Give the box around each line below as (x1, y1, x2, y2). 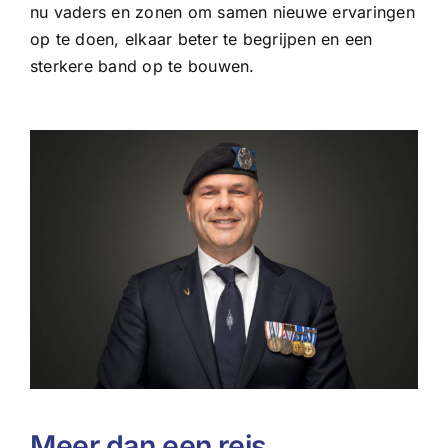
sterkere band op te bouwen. (29, 56, 255, 77)
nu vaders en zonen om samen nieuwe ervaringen (29, 2, 415, 23)
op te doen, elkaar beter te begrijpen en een (29, 29, 373, 50)
